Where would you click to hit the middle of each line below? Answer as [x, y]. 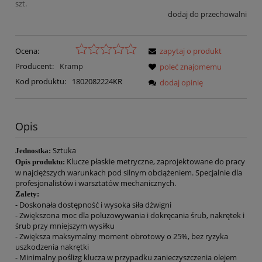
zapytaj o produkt [191, 51]
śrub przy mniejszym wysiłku [65, 226]
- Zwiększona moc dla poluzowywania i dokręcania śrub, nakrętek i [130, 216]
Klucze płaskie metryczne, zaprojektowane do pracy [155, 162]
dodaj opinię [181, 83]
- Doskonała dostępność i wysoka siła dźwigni [93, 205]
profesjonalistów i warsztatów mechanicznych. [96, 183]
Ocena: [27, 51]
